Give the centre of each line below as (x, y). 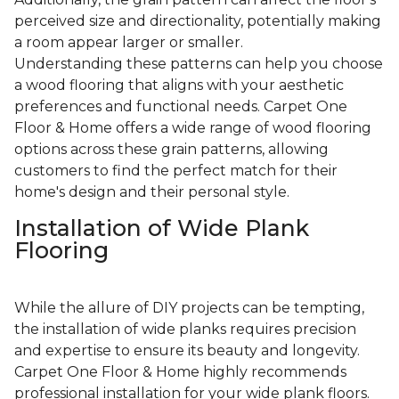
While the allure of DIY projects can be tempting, (189, 308)
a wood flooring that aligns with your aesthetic (179, 85)
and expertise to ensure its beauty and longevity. (187, 351)
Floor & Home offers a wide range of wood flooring (193, 128)
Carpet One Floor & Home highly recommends (180, 372)
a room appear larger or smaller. (129, 43)
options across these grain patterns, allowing (171, 150)
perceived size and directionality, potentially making (198, 21)
